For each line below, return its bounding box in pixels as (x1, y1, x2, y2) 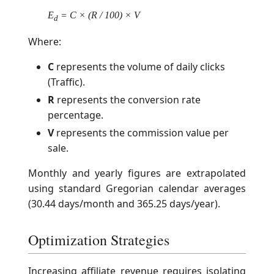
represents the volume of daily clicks (54, 59, 225, 73)
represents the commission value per (54, 125, 229, 139)
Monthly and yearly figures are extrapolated (28, 166, 246, 180)
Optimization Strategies (28, 229, 169, 250)
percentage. (48, 108, 103, 122)
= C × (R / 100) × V (58, 9, 140, 20)
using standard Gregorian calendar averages (28, 181, 246, 195)
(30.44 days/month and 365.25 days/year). (28, 196, 220, 210)
